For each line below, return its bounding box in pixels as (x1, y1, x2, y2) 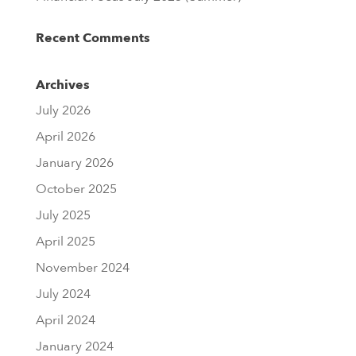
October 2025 (35, 180, 117, 198)
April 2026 (35, 128, 95, 145)
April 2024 (35, 311, 95, 329)
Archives (35, 76, 90, 94)
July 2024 (35, 285, 91, 303)
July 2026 (35, 102, 91, 119)
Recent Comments (35, 29, 150, 47)
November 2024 (35, 259, 130, 277)
